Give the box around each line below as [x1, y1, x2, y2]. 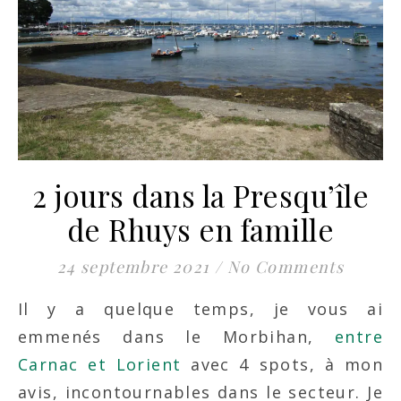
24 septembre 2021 [56, 256, 210, 277]
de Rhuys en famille [66, 209, 335, 249]
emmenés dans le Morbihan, [18, 326, 335, 347]
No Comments [226, 256, 345, 277]
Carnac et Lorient [18, 354, 182, 375]
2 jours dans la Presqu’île [32, 175, 369, 215]
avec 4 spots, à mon [181, 354, 383, 375]
